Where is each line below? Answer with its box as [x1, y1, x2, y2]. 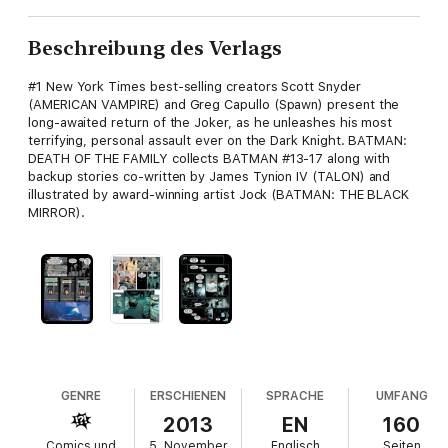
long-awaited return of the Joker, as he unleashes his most [28, 115, 393, 131]
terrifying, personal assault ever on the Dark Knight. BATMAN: [28, 133, 408, 149]
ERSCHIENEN [150, 389, 227, 404]
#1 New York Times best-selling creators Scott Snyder [28, 79, 361, 95]
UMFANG [376, 389, 429, 404]
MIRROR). [28, 205, 85, 221]
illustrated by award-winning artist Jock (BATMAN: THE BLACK [28, 187, 410, 203]
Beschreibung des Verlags [28, 36, 282, 61]
